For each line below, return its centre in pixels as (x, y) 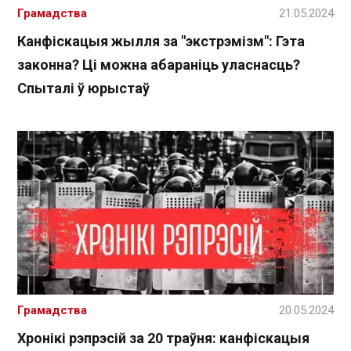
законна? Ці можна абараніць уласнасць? (159, 65)
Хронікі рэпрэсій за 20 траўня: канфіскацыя (163, 338)
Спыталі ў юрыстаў (83, 89)
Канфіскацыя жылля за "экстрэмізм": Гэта (161, 42)
